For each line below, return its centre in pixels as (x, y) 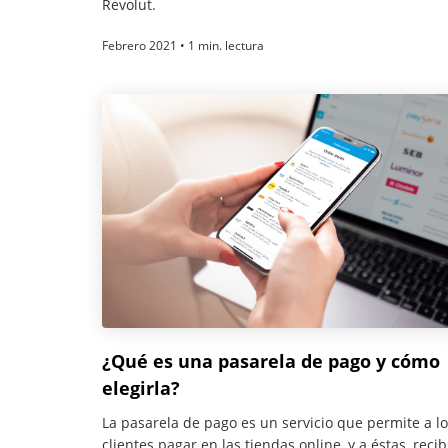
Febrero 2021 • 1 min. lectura (183, 46)
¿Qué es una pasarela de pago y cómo (271, 360)
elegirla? (141, 387)
